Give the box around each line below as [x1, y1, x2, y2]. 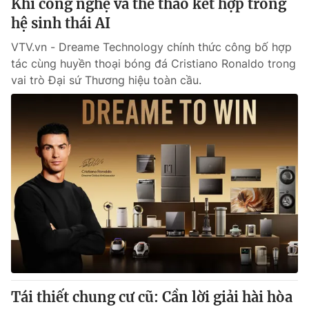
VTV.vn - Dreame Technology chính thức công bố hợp [11, 40, 292, 54]
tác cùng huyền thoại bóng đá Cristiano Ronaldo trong [11, 57, 296, 70]
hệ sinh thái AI [11, 14, 110, 32]
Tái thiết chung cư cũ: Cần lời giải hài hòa [11, 288, 292, 306]
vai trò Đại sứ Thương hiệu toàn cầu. [11, 73, 201, 87]
